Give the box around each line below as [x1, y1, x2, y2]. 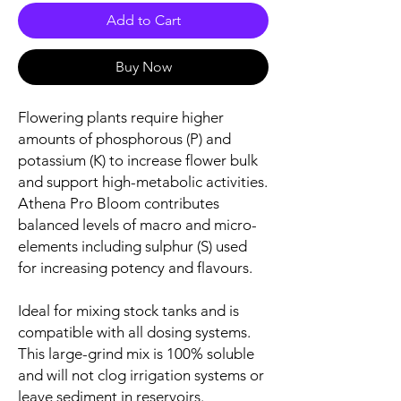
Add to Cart [106, 11, 181, 29]
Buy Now [115, 57, 172, 75]
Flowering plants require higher [18, 107, 224, 126]
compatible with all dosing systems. [18, 322, 251, 341]
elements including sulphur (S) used [18, 236, 247, 255]
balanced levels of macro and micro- [18, 215, 257, 234]
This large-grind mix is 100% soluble [18, 344, 254, 363]
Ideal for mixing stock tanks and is [18, 301, 239, 320]
